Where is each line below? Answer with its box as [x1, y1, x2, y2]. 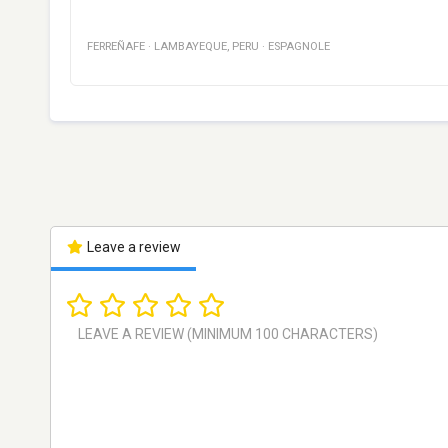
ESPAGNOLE [268, 40, 330, 53]
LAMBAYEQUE [154, 40, 227, 53]
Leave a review [83, 239, 181, 255]
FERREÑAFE [87, 40, 145, 53]
